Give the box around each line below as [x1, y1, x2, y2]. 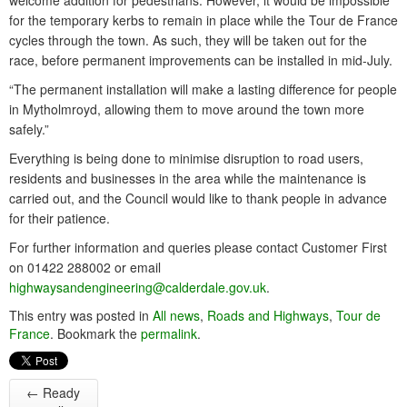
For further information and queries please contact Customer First [9, 238, 387, 256]
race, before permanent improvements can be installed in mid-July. [9, 51, 392, 69]
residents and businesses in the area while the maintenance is [9, 169, 366, 187]
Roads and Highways [207, 306, 329, 324]
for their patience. [9, 209, 110, 227]
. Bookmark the [50, 324, 141, 342]
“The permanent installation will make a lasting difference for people [9, 80, 397, 98]
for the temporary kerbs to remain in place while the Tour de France [9, 11, 398, 29]
